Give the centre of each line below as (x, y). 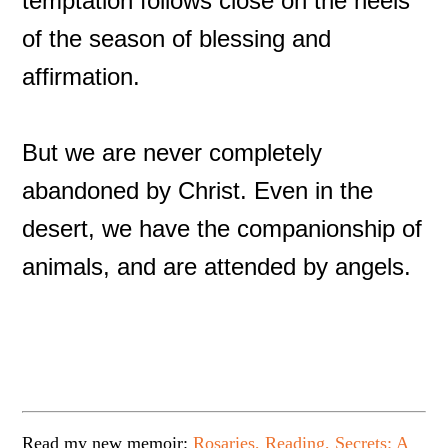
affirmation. (81, 76)
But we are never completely (172, 152)
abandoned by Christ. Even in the (198, 190)
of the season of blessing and (177, 38)
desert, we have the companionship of (222, 228)
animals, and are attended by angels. (217, 266)
